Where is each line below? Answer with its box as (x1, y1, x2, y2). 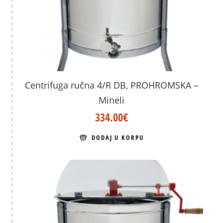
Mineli (98, 94, 124, 107)
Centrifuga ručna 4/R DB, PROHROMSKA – (24, 79, 198, 92)
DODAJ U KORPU (91, 132, 144, 142)
